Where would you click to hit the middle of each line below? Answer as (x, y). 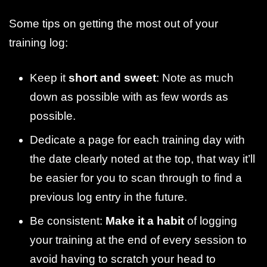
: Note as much (195, 78)
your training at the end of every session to (138, 240)
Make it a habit (145, 221)
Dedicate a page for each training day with (137, 139)
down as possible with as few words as (129, 97)
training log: (38, 43)
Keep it (49, 78)
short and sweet (112, 78)
